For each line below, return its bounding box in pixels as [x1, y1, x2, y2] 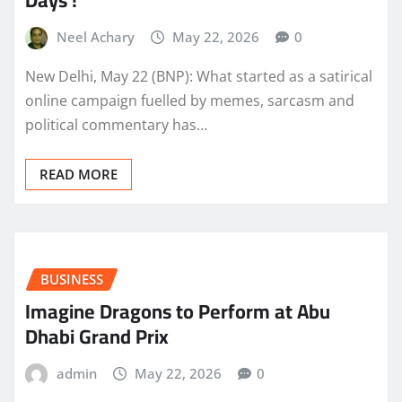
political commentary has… [25, 114, 207, 135]
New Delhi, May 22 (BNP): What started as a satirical [25, 66, 372, 86]
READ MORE [39, 164, 118, 183]
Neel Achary [56, 28, 135, 47]
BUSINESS [40, 269, 103, 288]
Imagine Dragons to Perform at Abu [25, 293, 330, 331]
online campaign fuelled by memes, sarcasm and [25, 90, 354, 110]
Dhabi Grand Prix [25, 318, 169, 356]
